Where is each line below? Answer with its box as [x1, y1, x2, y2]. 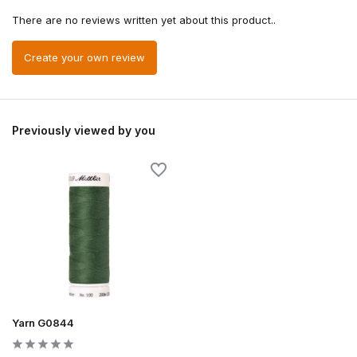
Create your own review [24, 51, 145, 65]
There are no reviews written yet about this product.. [12, 14, 276, 27]
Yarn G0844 [12, 316, 74, 329]
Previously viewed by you [12, 124, 155, 138]
